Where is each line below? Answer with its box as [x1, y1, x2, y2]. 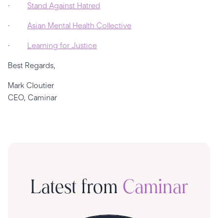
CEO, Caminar [8, 93, 57, 102]
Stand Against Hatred [27, 1, 100, 10]
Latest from [30, 179, 123, 198]
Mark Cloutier [8, 81, 54, 90]
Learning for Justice [27, 41, 97, 50]
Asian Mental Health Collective [27, 21, 131, 30]
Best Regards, [8, 61, 55, 70]
